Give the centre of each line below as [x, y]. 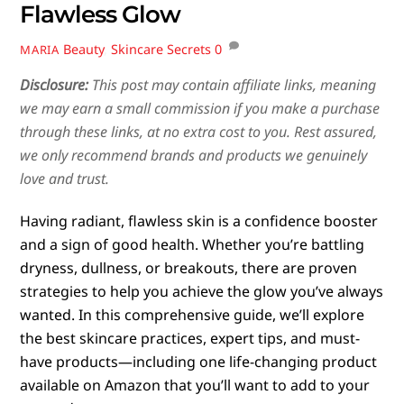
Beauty [83, 49]
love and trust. [65, 179]
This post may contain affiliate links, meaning [233, 85]
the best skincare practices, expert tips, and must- [190, 339]
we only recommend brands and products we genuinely [194, 156]
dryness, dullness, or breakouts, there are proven [189, 268]
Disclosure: [55, 85]
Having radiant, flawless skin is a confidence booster [199, 221]
